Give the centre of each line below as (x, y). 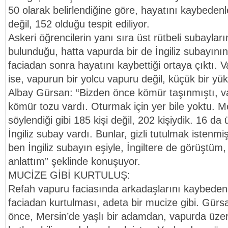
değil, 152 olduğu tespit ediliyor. (79, 24)
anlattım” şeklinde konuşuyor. (74, 161)
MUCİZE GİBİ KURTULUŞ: (69, 175)
